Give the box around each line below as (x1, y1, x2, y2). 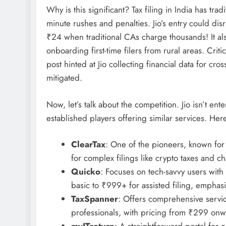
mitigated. (46, 72, 82, 84)
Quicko (71, 165, 100, 178)
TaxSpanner (71, 193, 118, 205)
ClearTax (71, 138, 105, 150)
